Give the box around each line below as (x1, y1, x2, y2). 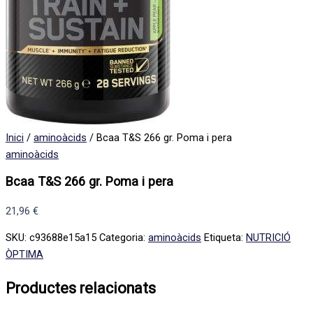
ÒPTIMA (6, 248, 43, 261)
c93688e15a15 (29, 231, 96, 245)
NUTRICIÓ (246, 231, 291, 245)
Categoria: (99, 231, 148, 245)
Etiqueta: (204, 231, 246, 245)
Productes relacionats (6, 279, 156, 297)
